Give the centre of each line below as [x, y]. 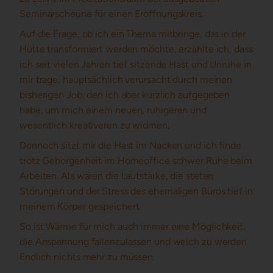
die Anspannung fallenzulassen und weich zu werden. [134, 242]
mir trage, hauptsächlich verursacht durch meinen [126, 80]
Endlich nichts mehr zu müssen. [87, 257]
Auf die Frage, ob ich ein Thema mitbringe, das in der [133, 34]
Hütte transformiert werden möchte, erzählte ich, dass [136, 49]
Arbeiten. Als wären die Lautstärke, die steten [117, 176]
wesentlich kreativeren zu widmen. [96, 125]
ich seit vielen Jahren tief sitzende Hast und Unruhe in [136, 64]
